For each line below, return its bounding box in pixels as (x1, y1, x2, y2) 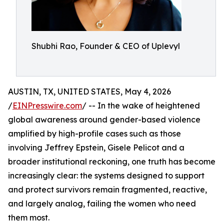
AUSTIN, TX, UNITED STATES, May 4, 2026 (8, 86, 171, 96)
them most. (8, 212, 49, 222)
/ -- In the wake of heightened (82, 100, 200, 110)
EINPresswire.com (12, 100, 82, 110)
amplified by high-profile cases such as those (8, 128, 181, 138)
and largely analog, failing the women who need (8, 198, 196, 208)
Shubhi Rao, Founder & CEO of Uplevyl (31, 41, 180, 51)
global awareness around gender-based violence (8, 114, 200, 124)
